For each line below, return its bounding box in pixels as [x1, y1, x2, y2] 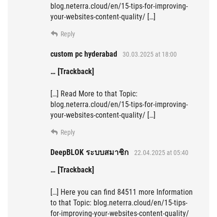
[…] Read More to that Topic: [50, 89, 138, 99]
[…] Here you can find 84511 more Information [50, 187, 193, 197]
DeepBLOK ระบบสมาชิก [50, 148, 129, 157]
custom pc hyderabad [50, 49, 117, 59]
